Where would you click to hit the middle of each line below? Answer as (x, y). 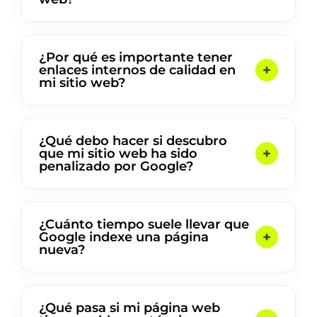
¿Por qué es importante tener (136, 58)
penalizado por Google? (116, 167)
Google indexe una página (124, 237)
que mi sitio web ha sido (118, 154)
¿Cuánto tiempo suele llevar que (144, 225)
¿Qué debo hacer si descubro (133, 141)
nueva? (62, 250)
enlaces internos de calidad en (137, 70)
